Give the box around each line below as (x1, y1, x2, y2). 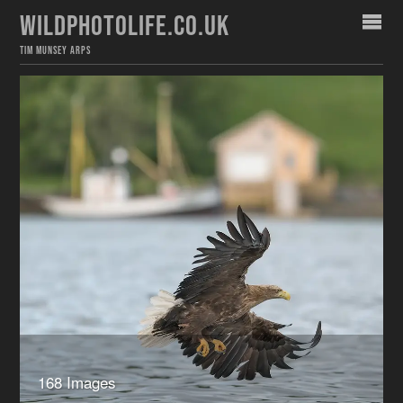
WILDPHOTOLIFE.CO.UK (19, 9, 229, 44)
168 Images (37, 371, 116, 393)
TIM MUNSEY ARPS (19, 44, 91, 58)
